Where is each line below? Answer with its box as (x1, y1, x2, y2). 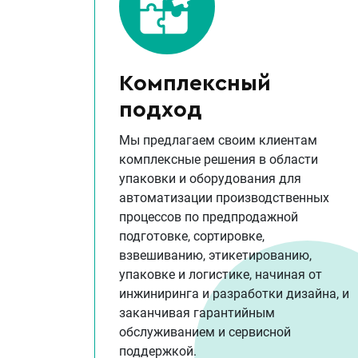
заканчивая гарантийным (119, 305, 275, 321)
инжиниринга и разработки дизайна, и (119, 286, 349, 302)
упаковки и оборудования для (119, 171, 301, 187)
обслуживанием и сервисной (119, 324, 291, 340)
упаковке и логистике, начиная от (119, 267, 322, 283)
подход (119, 98, 202, 121)
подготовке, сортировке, (119, 229, 265, 245)
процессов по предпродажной (119, 209, 298, 225)
